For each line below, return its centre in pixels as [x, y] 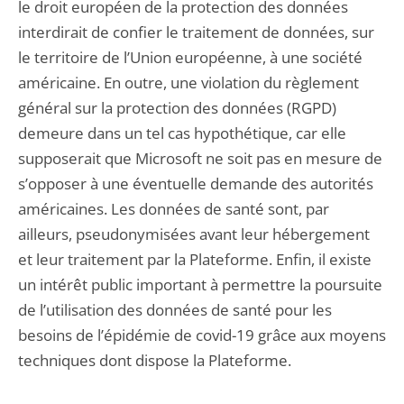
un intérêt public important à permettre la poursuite [200, 285]
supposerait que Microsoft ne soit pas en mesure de [200, 158]
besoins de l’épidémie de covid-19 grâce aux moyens [202, 335]
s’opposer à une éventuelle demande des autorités [196, 184]
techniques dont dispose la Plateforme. [155, 360]
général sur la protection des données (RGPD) [177, 108]
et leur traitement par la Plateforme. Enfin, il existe [195, 259]
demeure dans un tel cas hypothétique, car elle [182, 133]
